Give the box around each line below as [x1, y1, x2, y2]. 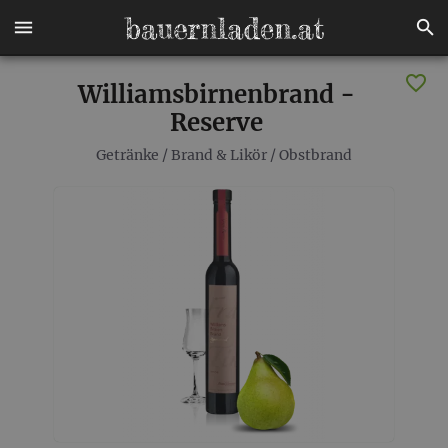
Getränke [96, 146, 159, 164]
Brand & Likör [171, 146, 267, 164]
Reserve [170, 107, 263, 138]
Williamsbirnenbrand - [78, 79, 355, 110]
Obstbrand [279, 146, 352, 164]
